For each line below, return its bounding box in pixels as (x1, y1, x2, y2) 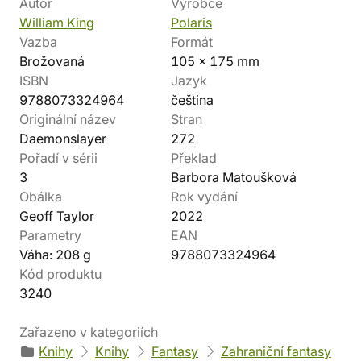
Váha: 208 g (19, 247, 91, 263)
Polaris (171, 15, 212, 31)
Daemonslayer (19, 131, 106, 147)
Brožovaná (19, 53, 85, 69)
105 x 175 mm (171, 53, 259, 69)
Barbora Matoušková (171, 169, 297, 185)
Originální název (19, 111, 116, 127)
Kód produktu (19, 266, 102, 282)
